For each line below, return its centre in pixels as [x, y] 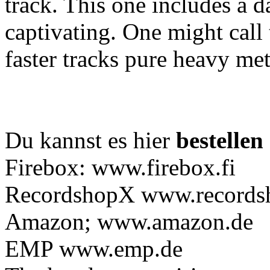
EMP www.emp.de [94, 249]
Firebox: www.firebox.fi [120, 168]
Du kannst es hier [90, 140]
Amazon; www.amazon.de [129, 222]
